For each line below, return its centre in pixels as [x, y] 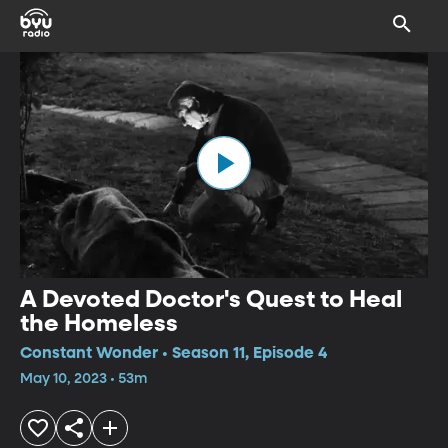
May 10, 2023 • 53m [83, 378]
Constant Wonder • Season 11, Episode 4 [173, 353]
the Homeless [99, 323]
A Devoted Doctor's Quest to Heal [211, 299]
